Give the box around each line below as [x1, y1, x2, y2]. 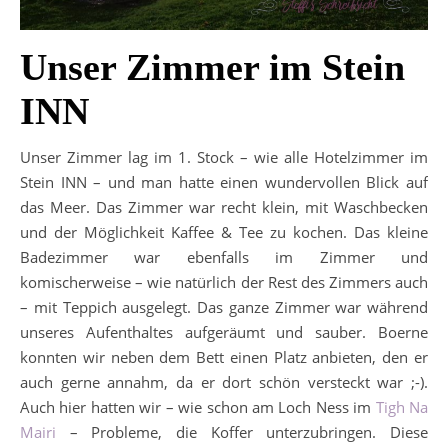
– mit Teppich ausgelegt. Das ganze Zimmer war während [20, 297, 428, 317]
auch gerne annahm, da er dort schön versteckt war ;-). [20, 372, 428, 392]
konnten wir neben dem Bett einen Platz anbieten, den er [20, 347, 428, 367]
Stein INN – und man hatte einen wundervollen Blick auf [20, 172, 428, 192]
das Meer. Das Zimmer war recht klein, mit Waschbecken [20, 197, 428, 217]
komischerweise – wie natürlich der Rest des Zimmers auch [20, 272, 428, 292]
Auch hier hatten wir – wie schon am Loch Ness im [20, 397, 376, 417]
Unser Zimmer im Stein [20, 46, 405, 88]
